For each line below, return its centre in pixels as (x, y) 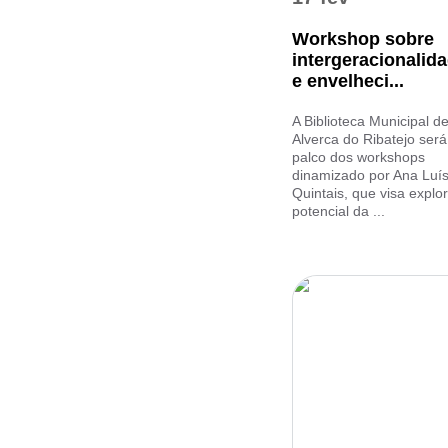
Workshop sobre (363, 39)
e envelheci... (348, 81)
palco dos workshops (358, 157)
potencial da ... (338, 211)
